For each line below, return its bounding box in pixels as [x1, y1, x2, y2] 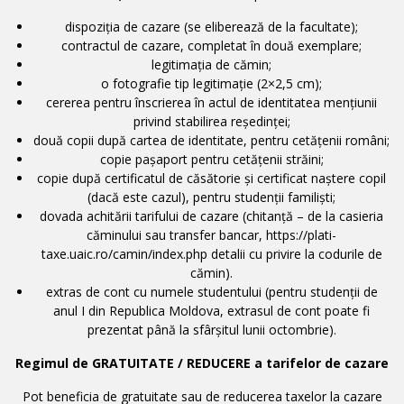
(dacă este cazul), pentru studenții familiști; [87, 188, 335, 206]
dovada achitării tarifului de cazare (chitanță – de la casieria [40, 207, 383, 225]
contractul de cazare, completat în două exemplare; [61, 36, 362, 54]
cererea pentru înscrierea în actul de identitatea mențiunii [46, 93, 377, 111]
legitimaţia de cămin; [151, 55, 271, 73]
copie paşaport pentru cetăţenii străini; [99, 150, 324, 168]
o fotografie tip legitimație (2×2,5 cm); [101, 74, 322, 92]
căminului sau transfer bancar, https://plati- [87, 225, 336, 243]
